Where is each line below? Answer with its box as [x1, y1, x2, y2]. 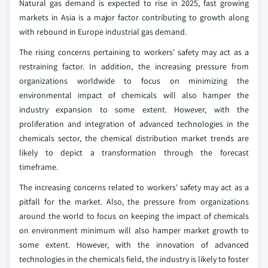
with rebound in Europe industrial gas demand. [19, 26, 187, 37]
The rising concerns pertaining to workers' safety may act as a [19, 47, 249, 57]
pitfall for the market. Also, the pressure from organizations [19, 196, 249, 207]
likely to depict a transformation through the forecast [19, 147, 249, 158]
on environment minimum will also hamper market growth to [19, 225, 249, 236]
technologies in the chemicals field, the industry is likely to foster [19, 254, 249, 264]
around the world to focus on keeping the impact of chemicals [19, 211, 249, 221]
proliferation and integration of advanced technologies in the [19, 118, 249, 129]
